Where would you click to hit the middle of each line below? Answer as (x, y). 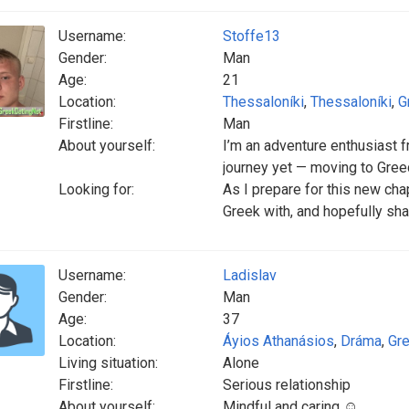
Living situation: (108, 363)
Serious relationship (287, 385)
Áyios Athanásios (278, 341)
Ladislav (250, 275)
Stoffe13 (252, 36)
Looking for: (96, 189)
